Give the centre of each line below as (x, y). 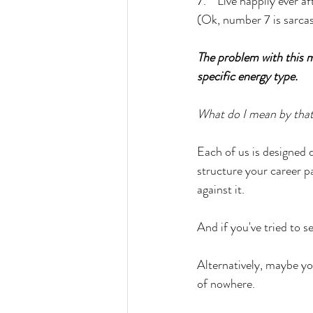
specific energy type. (247, 76)
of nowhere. (227, 283)
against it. (222, 189)
